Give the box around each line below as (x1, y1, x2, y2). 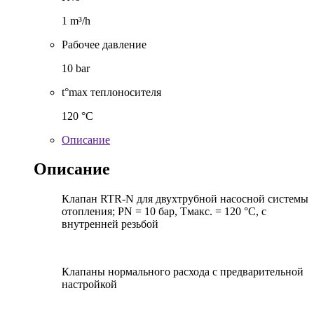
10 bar (62, 62, 90, 74)
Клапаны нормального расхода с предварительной (62, 266, 303, 278)
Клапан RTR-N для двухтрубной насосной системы (62, 193, 308, 205)
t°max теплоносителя (62, 86, 161, 98)
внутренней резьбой (62, 218, 158, 231)
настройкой (62, 278, 117, 291)
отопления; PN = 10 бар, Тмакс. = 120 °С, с (62, 205, 266, 218)
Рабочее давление (62, 38, 146, 50)
